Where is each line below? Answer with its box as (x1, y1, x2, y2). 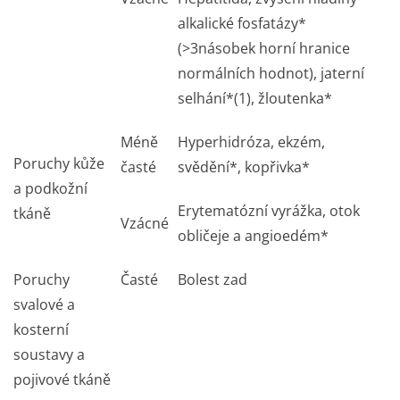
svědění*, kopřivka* (178, 157, 310, 177)
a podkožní (13, 179, 87, 198)
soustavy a (13, 345, 85, 364)
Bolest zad (178, 270, 247, 289)
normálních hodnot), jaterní (178, 63, 364, 83)
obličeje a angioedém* (178, 226, 329, 246)
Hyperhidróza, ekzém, (178, 132, 325, 152)
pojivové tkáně (13, 370, 111, 389)
